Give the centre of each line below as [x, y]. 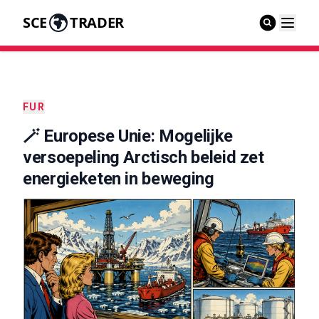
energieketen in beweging [119, 179]
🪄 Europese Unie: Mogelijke [128, 136]
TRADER [96, 22]
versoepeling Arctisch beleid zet [143, 157]
